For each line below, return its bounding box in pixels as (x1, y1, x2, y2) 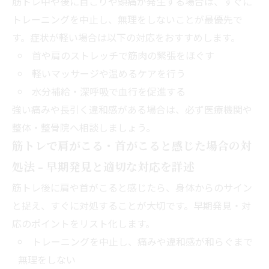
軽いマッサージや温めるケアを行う (31, 65, 186, 80)
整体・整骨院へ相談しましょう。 (12, 119, 156, 134)
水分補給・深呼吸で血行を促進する (31, 83, 186, 98)
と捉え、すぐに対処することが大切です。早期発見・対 (12, 198, 251, 213)
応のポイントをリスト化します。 (12, 216, 155, 231)
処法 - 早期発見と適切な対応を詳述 (12, 159, 195, 175)
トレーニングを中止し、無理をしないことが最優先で (12, 11, 243, 26)
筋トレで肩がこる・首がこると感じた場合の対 (12, 138, 252, 154)
